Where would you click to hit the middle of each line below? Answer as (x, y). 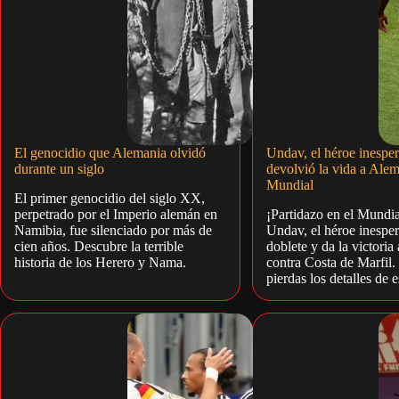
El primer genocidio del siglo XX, (110, 198)
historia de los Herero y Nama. (100, 262)
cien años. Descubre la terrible (99, 246)
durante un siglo (59, 169)
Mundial (289, 185)
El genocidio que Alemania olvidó (110, 153)
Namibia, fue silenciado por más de (113, 230)
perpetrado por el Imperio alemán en (116, 214)
